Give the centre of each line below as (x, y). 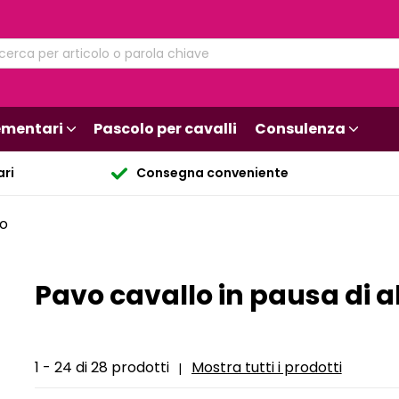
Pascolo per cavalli (165, 129)
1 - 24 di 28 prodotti (102, 367)
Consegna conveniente (212, 173)
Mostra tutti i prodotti (266, 368)
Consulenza (300, 129)
